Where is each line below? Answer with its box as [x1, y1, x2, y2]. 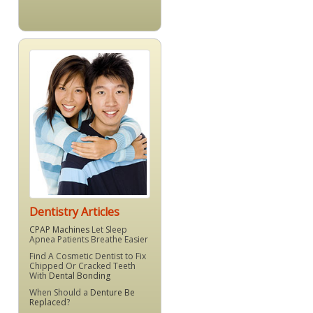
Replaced [29, 296, 66, 309]
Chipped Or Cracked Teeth [29, 260, 136, 272]
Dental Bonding [49, 270, 110, 282]
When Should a [29, 286, 90, 299]
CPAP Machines [29, 224, 89, 236]
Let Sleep [89, 224, 127, 236]
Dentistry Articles [29, 204, 119, 220]
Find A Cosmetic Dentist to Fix [29, 250, 146, 263]
